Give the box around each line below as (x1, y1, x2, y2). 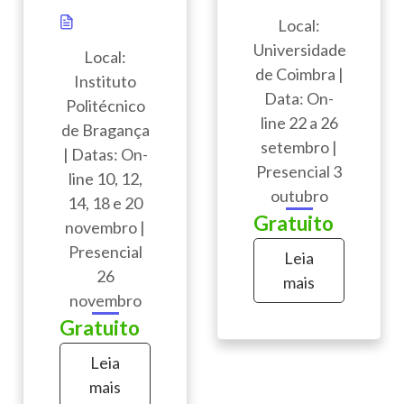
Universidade (253, 40, 346, 60)
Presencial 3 (256, 161, 342, 182)
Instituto (74, 71, 136, 92)
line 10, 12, (68, 169, 142, 189)
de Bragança (60, 120, 150, 141)
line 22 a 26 (260, 113, 338, 133)
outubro (270, 186, 328, 207)
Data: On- (264, 88, 334, 109)
